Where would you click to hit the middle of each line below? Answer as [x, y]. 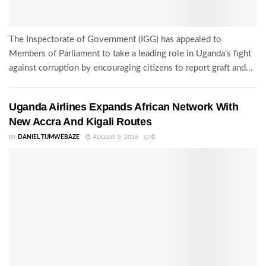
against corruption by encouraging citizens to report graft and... [131, 68]
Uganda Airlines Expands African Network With [124, 107]
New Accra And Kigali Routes [80, 122]
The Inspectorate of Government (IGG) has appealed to [115, 40]
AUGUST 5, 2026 [115, 137]
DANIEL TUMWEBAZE [49, 137]
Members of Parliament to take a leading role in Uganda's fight [130, 54]
